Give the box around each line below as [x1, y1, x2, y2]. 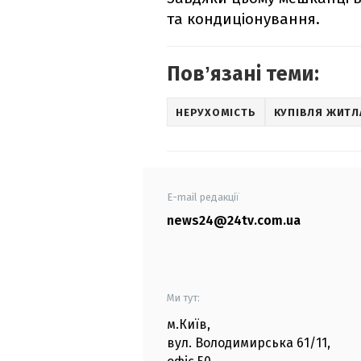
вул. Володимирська [167, 335, 293, 351]
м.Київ [167, 317, 207, 333]
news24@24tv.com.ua [167, 213, 301, 229]
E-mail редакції [167, 191, 239, 204]
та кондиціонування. [167, 10, 320, 29]
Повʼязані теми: [167, 62, 319, 87]
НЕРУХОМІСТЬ [176, 106, 256, 118]
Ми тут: [167, 292, 200, 305]
